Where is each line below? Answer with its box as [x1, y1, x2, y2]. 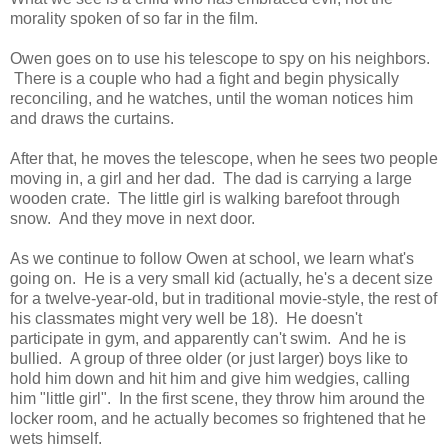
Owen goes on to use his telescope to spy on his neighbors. [10, 49, 430, 67]
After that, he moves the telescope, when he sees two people [10, 149, 438, 167]
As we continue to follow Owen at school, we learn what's [10, 249, 414, 267]
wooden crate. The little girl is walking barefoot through [10, 189, 400, 207]
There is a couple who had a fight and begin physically [10, 69, 399, 87]
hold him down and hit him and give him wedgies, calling [10, 369, 410, 387]
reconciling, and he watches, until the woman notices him [10, 89, 413, 107]
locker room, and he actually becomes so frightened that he [10, 409, 426, 427]
